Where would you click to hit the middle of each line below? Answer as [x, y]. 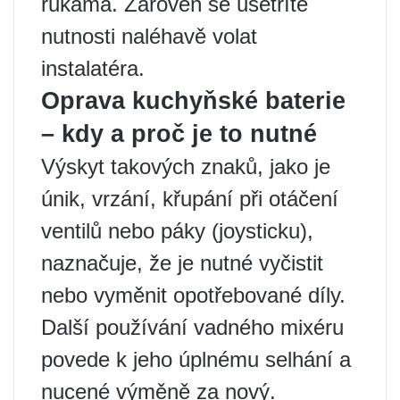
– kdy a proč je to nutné [179, 134]
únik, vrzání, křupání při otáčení [190, 199]
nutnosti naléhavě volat [149, 36]
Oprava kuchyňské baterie [193, 101]
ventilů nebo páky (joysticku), [177, 231]
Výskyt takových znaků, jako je [186, 167]
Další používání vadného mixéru [192, 327]
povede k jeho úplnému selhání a [196, 359]
